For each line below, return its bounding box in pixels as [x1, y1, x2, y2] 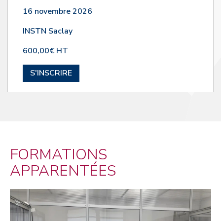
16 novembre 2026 [23, 6, 92, 17]
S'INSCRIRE [30, 68, 72, 79]
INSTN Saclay [23, 26, 73, 37]
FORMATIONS [10, 144, 107, 165]
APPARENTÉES [10, 160, 116, 182]
